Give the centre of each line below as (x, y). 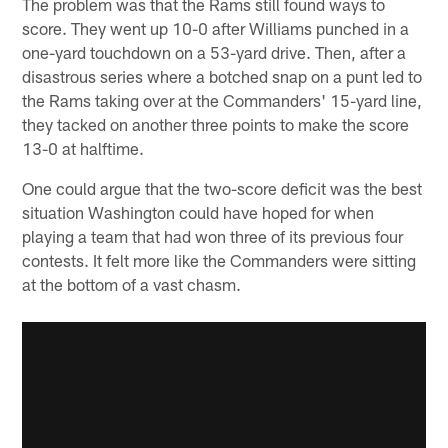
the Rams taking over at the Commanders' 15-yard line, (222, 100)
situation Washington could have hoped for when (198, 212)
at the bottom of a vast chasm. (132, 284)
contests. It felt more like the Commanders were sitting (219, 260)
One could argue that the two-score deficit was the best (222, 188)
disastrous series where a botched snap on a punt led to (222, 76)
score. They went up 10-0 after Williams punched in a (216, 28)
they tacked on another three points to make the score (216, 124)
